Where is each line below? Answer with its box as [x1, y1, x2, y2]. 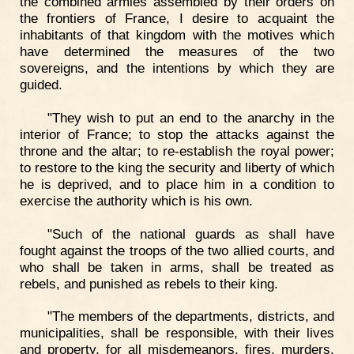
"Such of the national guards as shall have [47, 225, 334, 242]
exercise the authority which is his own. [20, 192, 253, 209]
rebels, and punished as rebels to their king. [20, 275, 278, 292]
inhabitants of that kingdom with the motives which [20, 27, 334, 43]
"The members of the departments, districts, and [47, 308, 334, 325]
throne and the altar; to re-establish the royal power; [20, 142, 334, 159]
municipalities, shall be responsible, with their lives [20, 325, 334, 341]
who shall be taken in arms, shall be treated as [20, 258, 334, 275]
